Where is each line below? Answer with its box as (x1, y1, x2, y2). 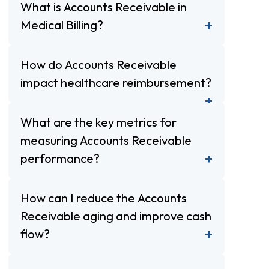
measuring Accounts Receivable (20, 132, 192, 148)
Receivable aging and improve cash (20, 208, 211, 223)
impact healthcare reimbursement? (20, 74, 211, 90)
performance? (20, 150, 100, 166)
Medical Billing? (20, 17, 103, 32)
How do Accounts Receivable (20, 56, 177, 72)
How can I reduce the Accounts (20, 190, 187, 205)
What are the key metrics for (20, 114, 177, 130)
